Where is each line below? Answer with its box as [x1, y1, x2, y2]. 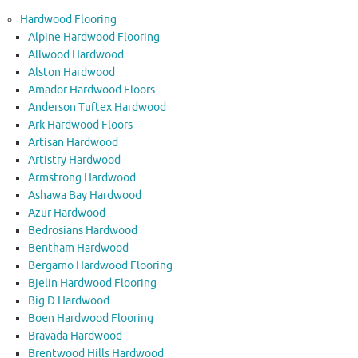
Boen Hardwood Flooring [28, 312, 153, 326]
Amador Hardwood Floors [28, 83, 155, 97]
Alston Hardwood [28, 66, 115, 80]
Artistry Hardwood [28, 153, 121, 168]
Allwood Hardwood [28, 48, 124, 62]
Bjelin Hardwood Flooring [28, 276, 157, 291]
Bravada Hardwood [28, 329, 122, 344]
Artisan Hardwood [28, 136, 118, 150]
